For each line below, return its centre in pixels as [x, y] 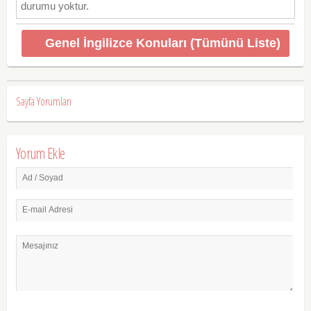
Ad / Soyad [42, 178]
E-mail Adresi [47, 209]
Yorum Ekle [40, 153]
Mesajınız [40, 245]
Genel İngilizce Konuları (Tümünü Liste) [162, 43]
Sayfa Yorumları [43, 101]
